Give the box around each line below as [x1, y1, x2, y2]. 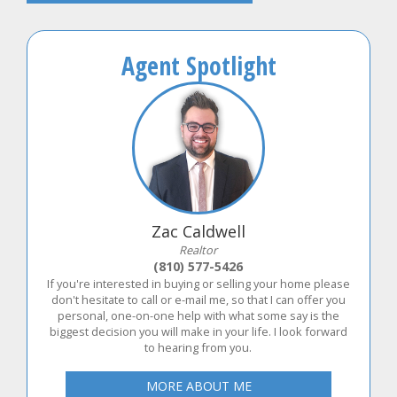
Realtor [179, 242, 218, 258]
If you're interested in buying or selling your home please [46, 276, 350, 292]
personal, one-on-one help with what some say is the [57, 307, 339, 323]
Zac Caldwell [152, 221, 245, 242]
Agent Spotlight [121, 49, 276, 82]
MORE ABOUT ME [145, 378, 252, 394]
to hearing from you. [144, 339, 253, 355]
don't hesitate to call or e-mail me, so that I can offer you [51, 292, 346, 307]
